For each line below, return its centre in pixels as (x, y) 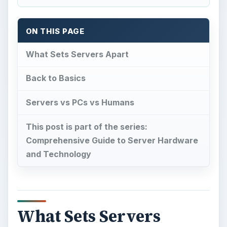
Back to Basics (55, 78)
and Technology (58, 154)
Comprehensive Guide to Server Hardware (112, 141)
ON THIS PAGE (55, 31)
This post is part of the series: (86, 127)
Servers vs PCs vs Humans (80, 103)
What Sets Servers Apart (77, 54)
